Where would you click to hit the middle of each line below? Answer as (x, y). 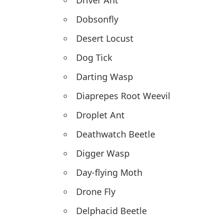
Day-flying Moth (109, 173)
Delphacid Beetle (111, 211)
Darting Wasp (105, 77)
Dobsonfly (97, 19)
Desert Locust (105, 39)
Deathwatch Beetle (116, 134)
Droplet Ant (100, 115)
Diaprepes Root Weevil (123, 96)
